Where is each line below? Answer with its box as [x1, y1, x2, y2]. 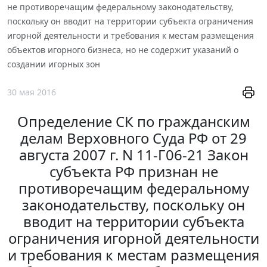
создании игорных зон [7, 58, 100, 70]
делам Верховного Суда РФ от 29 [20, 128, 247, 148]
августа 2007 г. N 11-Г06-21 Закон [18, 145, 249, 165]
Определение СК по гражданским [17, 111, 250, 132]
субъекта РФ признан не [49, 162, 218, 182]
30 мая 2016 [7, 86, 56, 98]
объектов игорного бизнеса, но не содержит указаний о [7, 44, 238, 55]
